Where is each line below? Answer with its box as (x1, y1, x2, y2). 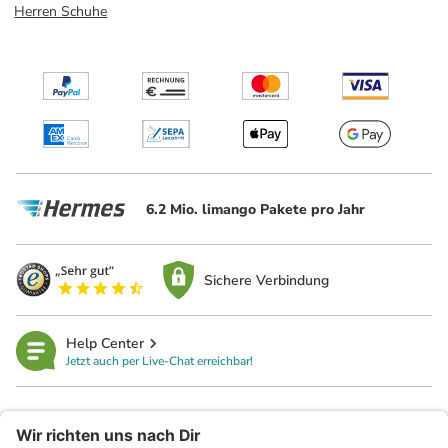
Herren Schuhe (14, 2, 108, 21)
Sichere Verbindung (204, 270, 330, 290)
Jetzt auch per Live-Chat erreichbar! (66, 352, 253, 369)
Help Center (66, 333, 144, 353)
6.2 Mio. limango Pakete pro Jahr (146, 199, 365, 219)
